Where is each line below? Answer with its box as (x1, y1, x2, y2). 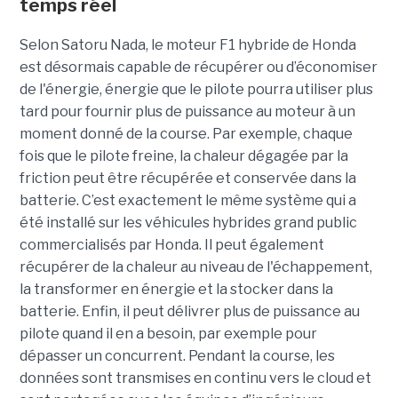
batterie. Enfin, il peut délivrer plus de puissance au (19, 303, 360, 321)
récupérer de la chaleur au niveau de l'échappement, (19, 259, 372, 276)
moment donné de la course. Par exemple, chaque (19, 125, 353, 143)
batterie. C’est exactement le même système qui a (19, 192, 356, 210)
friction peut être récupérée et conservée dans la (19, 170, 356, 187)
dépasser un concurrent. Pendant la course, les (19, 347, 335, 365)
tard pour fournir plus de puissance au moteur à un (19, 103, 355, 121)
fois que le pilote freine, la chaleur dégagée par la (19, 147, 348, 165)
